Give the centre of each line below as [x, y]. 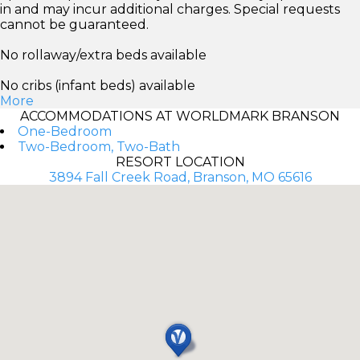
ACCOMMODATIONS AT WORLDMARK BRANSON [180, 116]
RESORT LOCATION [180, 162]
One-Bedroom [65, 131]
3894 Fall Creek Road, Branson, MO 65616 [180, 177]
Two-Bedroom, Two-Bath [99, 146]
